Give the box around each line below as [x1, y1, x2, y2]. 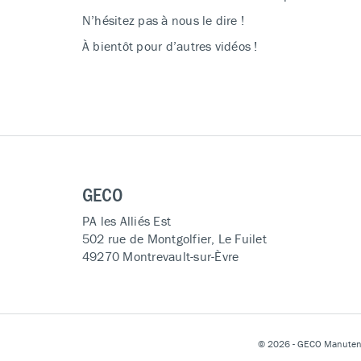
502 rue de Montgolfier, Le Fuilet [82, 230, 267, 247]
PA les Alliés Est [82, 213, 172, 229]
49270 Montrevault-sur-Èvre [82, 248, 239, 264]
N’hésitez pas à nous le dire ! [82, 12, 245, 28]
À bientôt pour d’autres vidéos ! [82, 38, 258, 54]
